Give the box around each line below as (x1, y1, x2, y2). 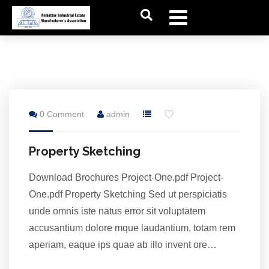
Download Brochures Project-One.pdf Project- (29, 172, 223, 183)
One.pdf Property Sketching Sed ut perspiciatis (29, 189, 227, 199)
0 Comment (37, 109, 84, 119)
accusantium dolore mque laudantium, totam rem (29, 223, 235, 233)
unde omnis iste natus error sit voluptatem (29, 206, 205, 216)
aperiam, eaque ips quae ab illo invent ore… (29, 240, 217, 250)
